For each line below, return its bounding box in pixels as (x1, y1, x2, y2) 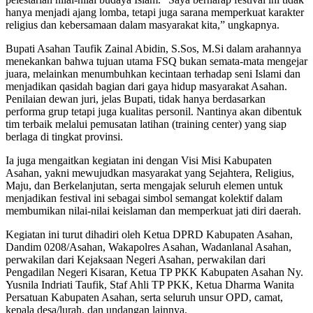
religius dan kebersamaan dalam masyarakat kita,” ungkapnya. (6, 19, 279, 31)
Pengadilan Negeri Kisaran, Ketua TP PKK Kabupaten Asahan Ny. (6, 266, 303, 279)
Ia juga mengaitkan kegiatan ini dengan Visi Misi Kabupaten (6, 154, 272, 167)
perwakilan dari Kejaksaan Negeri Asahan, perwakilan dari (6, 254, 265, 266)
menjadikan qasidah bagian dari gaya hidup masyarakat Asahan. (6, 80, 287, 93)
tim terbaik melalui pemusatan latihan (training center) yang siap (6, 118, 286, 131)
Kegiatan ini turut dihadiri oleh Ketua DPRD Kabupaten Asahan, (6, 228, 293, 241)
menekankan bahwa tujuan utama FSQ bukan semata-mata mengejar (6, 55, 307, 68)
